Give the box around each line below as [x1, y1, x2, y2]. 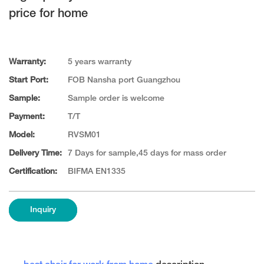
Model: [9, 131, 35, 140]
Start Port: [9, 77, 48, 85]
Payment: [9, 113, 45, 121]
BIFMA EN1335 [68, 168, 126, 176]
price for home [9, 9, 88, 19]
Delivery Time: [9, 150, 62, 158]
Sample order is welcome [68, 95, 164, 103]
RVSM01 [68, 131, 101, 140]
